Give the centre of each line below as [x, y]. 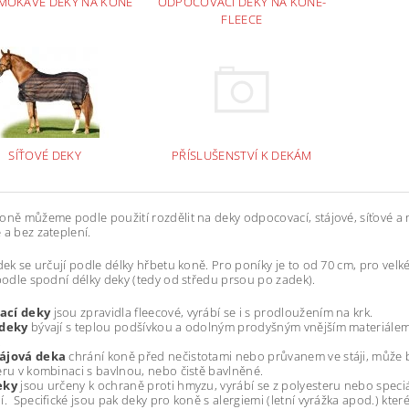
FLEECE [242, 19]
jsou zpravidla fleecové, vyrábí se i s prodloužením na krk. [213, 312]
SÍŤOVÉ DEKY [45, 155]
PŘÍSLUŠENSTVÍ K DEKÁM [242, 155]
